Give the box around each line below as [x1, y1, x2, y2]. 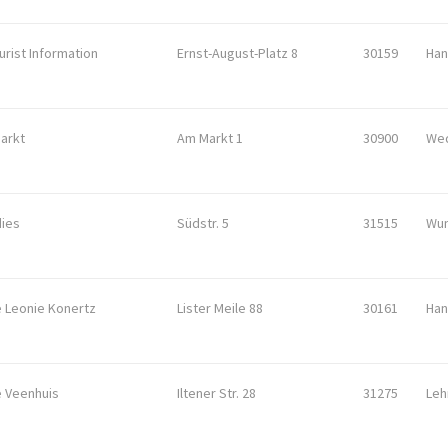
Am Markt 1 [177, 129, 243, 147]
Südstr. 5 [177, 214, 229, 232]
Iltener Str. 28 [177, 384, 256, 402]
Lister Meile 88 [177, 299, 263, 317]
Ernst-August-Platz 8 [177, 44, 298, 62]
